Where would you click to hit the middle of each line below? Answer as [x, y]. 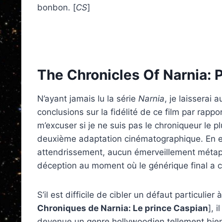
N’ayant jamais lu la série [88, 99]
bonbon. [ [56, 7]
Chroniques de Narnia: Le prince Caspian [123, 208]
